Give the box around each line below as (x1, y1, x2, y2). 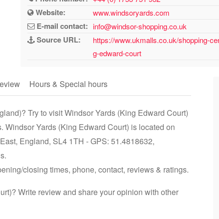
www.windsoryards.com (93, 7, 170, 18)
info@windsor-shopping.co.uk (93, 21, 187, 31)
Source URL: (35, 34, 81, 45)
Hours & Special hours (29, 78, 108, 89)
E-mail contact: (35, 21, 88, 31)
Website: (34, 7, 66, 18)
